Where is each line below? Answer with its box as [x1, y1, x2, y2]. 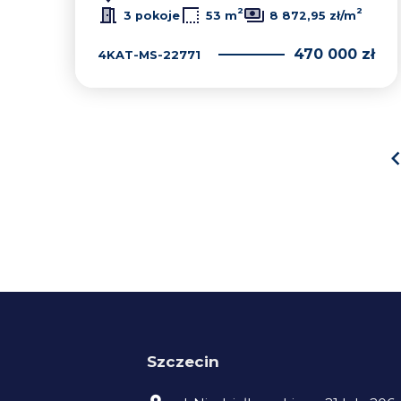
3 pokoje [124, 8, 180, 22]
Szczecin [147, 353, 219, 371]
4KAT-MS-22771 [98, 47, 200, 62]
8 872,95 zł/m [269, 8, 356, 22]
